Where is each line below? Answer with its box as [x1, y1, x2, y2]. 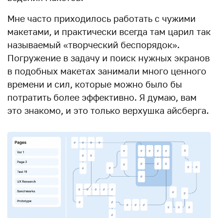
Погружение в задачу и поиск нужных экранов [7, 53, 210, 63]
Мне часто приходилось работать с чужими [7, 13, 196, 24]
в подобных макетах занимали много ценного [7, 66, 206, 76]
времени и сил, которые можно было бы [7, 79, 182, 90]
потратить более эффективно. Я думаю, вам [7, 92, 197, 103]
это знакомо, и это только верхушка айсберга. [7, 105, 209, 116]
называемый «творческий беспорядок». [7, 39, 180, 50]
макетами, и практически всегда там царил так [7, 26, 211, 37]
